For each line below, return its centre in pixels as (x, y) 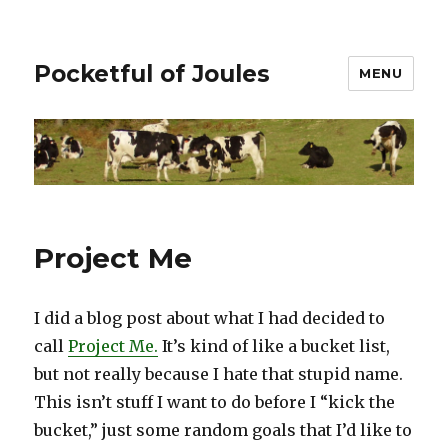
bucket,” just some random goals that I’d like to (223, 430)
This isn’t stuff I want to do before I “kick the (215, 402)
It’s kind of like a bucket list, (274, 346)
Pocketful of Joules (152, 73)
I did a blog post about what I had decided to (210, 318)
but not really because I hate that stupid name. (219, 374)
